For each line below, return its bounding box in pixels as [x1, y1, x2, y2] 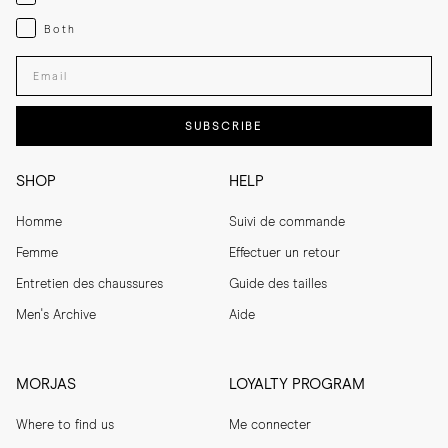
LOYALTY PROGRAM [229, 377, 366, 393]
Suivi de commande [229, 216, 346, 230]
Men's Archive [16, 309, 96, 323]
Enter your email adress [15, 55, 176, 67]
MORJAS [16, 377, 76, 393]
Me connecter [229, 419, 312, 433]
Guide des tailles [229, 278, 328, 292]
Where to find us [16, 419, 114, 433]
